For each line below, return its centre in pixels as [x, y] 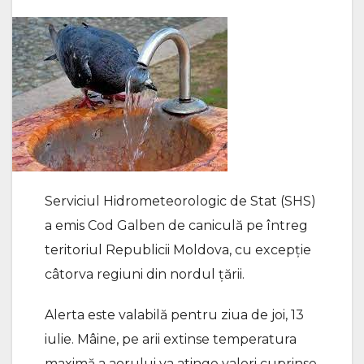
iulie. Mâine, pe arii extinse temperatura [171, 339]
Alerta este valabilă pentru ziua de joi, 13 [174, 315]
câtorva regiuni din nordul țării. [145, 274]
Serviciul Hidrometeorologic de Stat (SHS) [180, 201]
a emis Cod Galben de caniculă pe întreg [176, 225]
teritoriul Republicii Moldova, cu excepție [178, 250]
